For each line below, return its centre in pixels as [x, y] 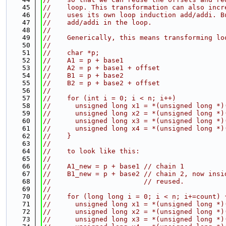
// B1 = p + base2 [83, 75]
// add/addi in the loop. [97, 22]
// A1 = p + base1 [83, 60]
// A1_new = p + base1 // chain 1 [114, 166]
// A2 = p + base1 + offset [101, 68]
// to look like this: [91, 151]
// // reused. [114, 181]
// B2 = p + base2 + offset [101, 83]
